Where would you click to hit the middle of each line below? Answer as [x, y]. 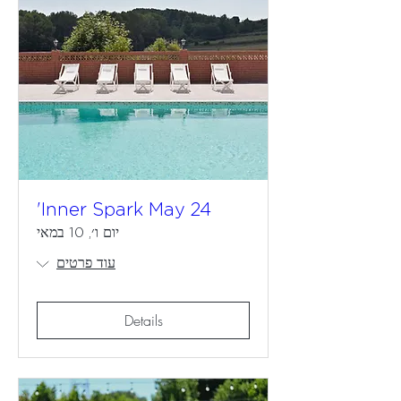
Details [143, 320]
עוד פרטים [86, 263]
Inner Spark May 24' [126, 210]
